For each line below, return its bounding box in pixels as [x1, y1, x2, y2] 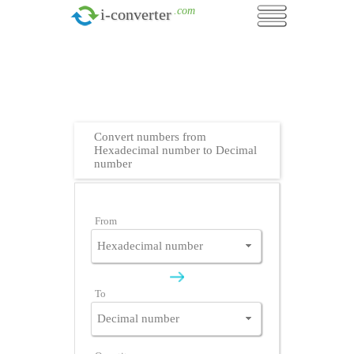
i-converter [100, 6, 171, 23]
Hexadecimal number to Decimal [94, 144, 257, 156]
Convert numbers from [94, 130, 206, 143]
